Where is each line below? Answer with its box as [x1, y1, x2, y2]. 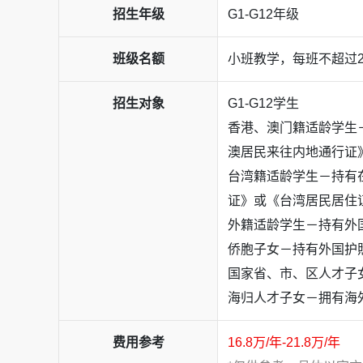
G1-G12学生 [228, 96, 299, 110]
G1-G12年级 [228, 6, 299, 21]
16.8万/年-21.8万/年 [228, 335, 340, 349]
